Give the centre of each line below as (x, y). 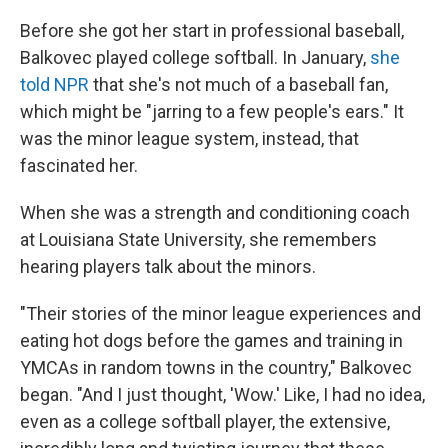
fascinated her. (79, 165)
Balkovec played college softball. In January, (195, 57)
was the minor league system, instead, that (189, 138)
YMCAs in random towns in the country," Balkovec (216, 367)
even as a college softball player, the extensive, (205, 421)
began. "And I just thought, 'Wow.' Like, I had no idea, (222, 394)
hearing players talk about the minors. (168, 266)
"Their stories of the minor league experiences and (220, 313)
